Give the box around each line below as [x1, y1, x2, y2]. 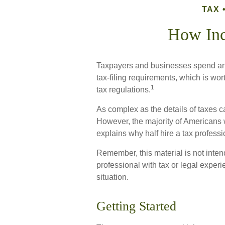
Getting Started [96, 199, 176, 213]
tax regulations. [96, 85, 151, 94]
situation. [96, 173, 129, 181]
